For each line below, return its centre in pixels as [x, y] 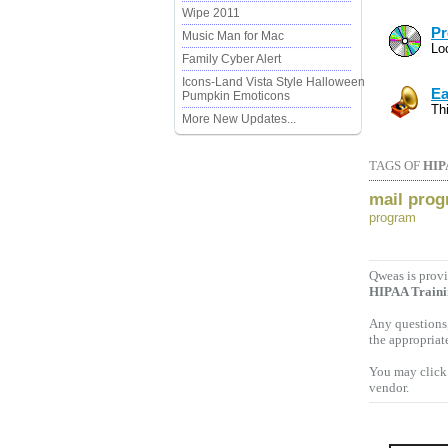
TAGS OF [396, 166]
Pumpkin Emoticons [236, 96]
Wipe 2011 [211, 13]
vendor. [389, 387]
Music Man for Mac [233, 36]
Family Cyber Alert [231, 59]
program [392, 218]
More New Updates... [239, 119]
